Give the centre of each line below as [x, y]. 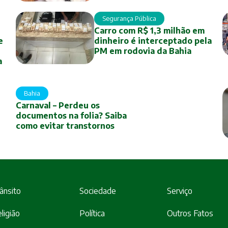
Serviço [180, 191]
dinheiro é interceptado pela [153, 40]
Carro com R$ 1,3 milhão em [150, 30]
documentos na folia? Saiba [71, 115]
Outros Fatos [190, 213]
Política [92, 213]
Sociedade [98, 191]
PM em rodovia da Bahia [143, 51]
